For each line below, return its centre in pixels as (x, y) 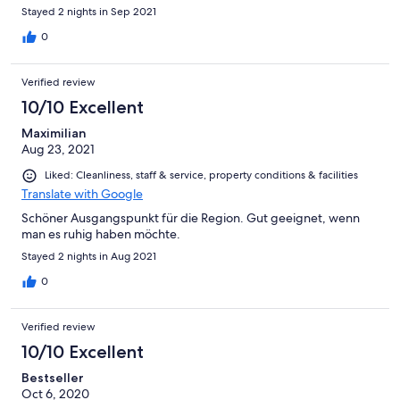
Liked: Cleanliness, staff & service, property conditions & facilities (201, 175)
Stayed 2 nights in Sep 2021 (89, 12)
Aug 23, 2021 (58, 150)
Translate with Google (82, 193)
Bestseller (53, 377)
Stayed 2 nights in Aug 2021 (89, 256)
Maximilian (54, 133)
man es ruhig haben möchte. (101, 233)
